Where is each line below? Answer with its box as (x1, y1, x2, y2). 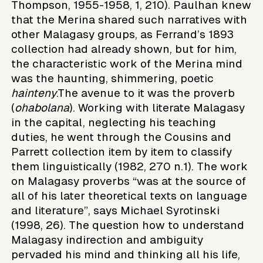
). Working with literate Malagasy (69, 101, 245, 114)
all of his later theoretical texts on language (11, 189, 248, 202)
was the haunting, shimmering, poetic (11, 72, 214, 85)
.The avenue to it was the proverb (56, 86, 235, 99)
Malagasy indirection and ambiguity (11, 233, 204, 246)
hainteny (11, 86, 57, 99)
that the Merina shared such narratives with (11, 13, 248, 26)
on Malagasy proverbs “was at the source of (11, 174, 247, 187)
